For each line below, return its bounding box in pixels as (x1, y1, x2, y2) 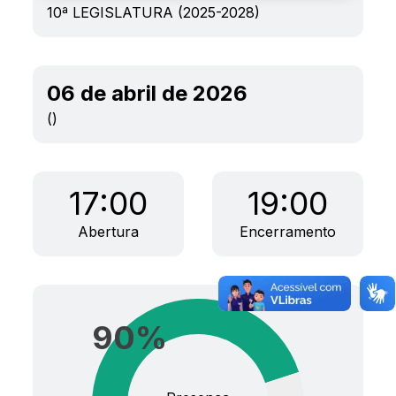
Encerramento (239, 223, 336, 240)
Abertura (78, 223, 140, 240)
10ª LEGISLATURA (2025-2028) (47, 4, 261, 21)
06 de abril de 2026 (47, 80, 248, 106)
